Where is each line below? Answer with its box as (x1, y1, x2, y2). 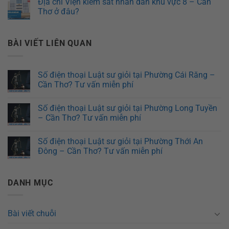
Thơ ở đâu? (38, 7, 79, 17)
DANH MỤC (8, 177, 53, 188)
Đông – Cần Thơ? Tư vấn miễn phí (38, 146, 163, 156)
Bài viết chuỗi (8, 209, 56, 219)
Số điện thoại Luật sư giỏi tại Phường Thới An (38, 136, 203, 146)
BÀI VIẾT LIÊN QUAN (8, 38, 92, 49)
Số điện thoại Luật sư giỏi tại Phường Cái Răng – (38, 70, 215, 80)
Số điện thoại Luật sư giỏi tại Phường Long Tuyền (38, 103, 217, 113)
